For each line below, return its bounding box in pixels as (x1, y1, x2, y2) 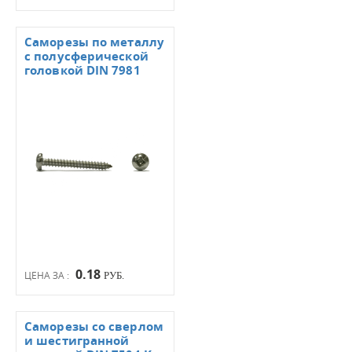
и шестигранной (24, 332, 130, 349)
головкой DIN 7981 (24, 62, 141, 79)
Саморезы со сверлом (24, 318, 163, 335)
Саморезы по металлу (24, 34, 164, 50)
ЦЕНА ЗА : (24, 269, 71, 281)
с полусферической (24, 48, 148, 64)
